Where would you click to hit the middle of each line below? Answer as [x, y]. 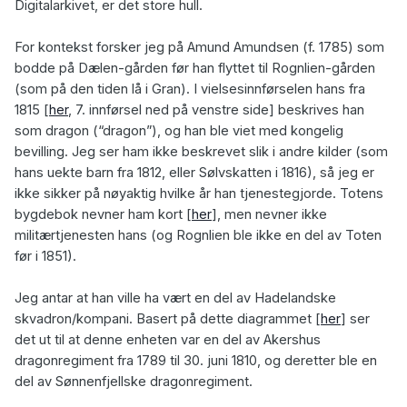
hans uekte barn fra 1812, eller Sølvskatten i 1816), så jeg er [194, 173]
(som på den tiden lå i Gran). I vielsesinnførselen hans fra [190, 89]
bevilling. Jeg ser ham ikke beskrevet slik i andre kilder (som [201, 152]
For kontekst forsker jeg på [101, 48]
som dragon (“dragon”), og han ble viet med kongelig [179, 131]
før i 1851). [45, 257]
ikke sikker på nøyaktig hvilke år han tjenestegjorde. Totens [199, 194]
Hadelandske [295, 298]
